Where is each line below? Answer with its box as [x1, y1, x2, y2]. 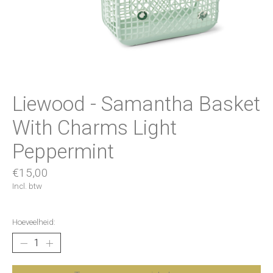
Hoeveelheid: [12, 218, 55, 227]
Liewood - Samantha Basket [12, 91, 260, 116]
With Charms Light [12, 115, 177, 140]
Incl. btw [12, 182, 42, 191]
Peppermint [12, 139, 114, 163]
